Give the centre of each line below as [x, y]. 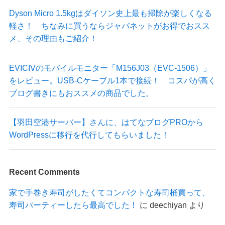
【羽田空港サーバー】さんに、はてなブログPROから [106, 122]
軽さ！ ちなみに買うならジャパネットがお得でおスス [109, 26]
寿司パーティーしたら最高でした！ [73, 205]
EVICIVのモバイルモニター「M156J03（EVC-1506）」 [110, 68]
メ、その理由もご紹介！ [53, 38]
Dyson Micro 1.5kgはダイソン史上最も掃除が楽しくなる [110, 13]
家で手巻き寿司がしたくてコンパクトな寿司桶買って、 [109, 193]
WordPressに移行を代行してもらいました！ [89, 134]
